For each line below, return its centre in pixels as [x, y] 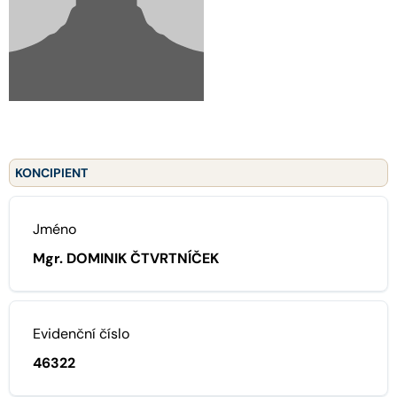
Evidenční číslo [81, 333]
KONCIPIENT [51, 172]
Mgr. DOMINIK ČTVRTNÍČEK [126, 258]
